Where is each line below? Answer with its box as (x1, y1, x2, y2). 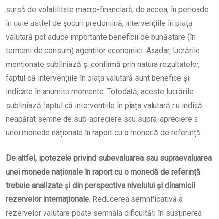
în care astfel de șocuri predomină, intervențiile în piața (6, 18, 192, 28)
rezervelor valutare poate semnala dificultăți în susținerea (6, 208, 202, 218)
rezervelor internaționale (6, 194, 89, 204)
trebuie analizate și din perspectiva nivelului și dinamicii (6, 180, 195, 190)
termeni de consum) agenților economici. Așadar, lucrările (6, 45, 200, 55)
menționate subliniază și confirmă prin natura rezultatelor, (6, 59, 200, 69)
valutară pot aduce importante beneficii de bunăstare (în (6, 32, 196, 42)
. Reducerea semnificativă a (89, 194, 183, 204)
